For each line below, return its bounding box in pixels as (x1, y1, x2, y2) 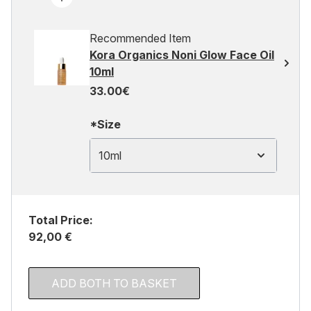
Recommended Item (90, 31, 191, 45)
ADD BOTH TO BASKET (51, 276, 177, 290)
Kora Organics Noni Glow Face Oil (90, 48, 274, 62)
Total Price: (28, 213, 93, 227)
